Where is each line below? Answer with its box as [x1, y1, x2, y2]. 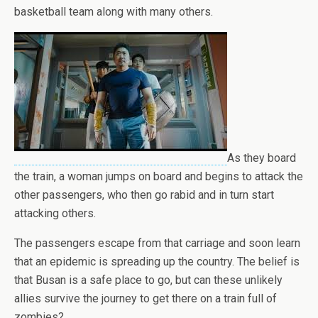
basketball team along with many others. [14, 5, 213, 18]
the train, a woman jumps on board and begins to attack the [14, 170, 303, 183]
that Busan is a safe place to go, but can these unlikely [14, 273, 283, 287]
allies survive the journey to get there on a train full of [14, 292, 277, 305]
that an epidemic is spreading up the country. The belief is [14, 255, 300, 268]
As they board [227, 151, 296, 165]
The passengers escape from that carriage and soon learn [14, 236, 300, 250]
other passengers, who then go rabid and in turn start [14, 188, 274, 202]
